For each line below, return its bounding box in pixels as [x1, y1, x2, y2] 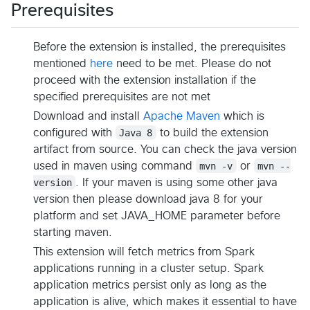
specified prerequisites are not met [33, 91, 210, 102]
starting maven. [33, 226, 112, 238]
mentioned [33, 57, 90, 69]
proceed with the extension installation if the [33, 74, 256, 86]
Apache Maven [143, 110, 220, 122]
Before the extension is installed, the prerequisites [33, 41, 286, 53]
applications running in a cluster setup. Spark [33, 262, 264, 274]
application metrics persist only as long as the [33, 279, 266, 291]
